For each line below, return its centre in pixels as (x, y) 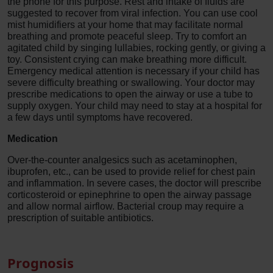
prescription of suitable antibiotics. (82, 218)
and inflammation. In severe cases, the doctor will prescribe (134, 183)
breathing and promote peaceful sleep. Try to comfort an (127, 36)
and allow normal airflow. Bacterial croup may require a (126, 206)
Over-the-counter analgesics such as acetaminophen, (122, 160)
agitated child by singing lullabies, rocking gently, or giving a (136, 48)
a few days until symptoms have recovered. (100, 117)
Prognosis (41, 263)
